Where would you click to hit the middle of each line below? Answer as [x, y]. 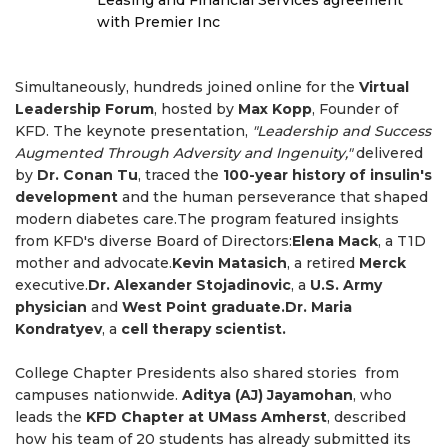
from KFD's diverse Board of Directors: [153, 241]
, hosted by [196, 109]
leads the [50, 417]
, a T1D [402, 241]
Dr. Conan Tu [87, 175]
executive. [51, 285]
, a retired [323, 263]
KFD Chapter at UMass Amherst [206, 417]
